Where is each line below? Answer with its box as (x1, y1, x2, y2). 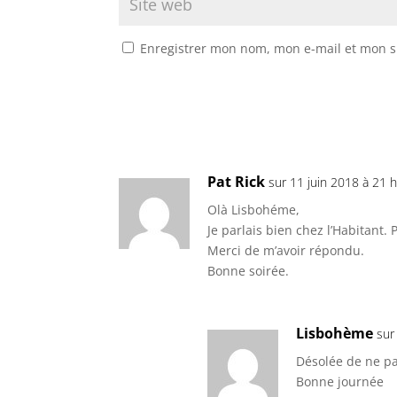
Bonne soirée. (207, 262, 290, 280)
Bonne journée (296, 373, 385, 391)
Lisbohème (296, 323, 374, 344)
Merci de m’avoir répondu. (207, 242, 365, 260)
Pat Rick (207, 172, 266, 192)
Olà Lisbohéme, (207, 201, 300, 219)
